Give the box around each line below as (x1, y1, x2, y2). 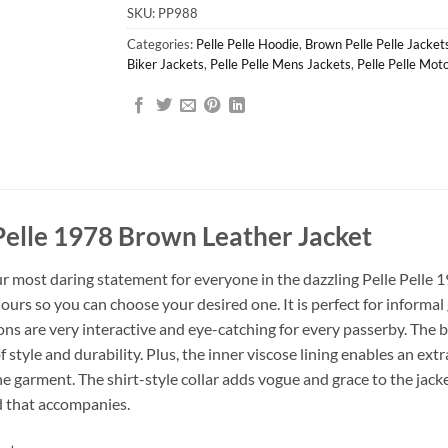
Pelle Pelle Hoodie (196, 35, 299, 52)
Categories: (127, 35, 196, 52)
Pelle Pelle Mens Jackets (210, 55, 351, 72)
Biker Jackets (127, 55, 204, 72)
